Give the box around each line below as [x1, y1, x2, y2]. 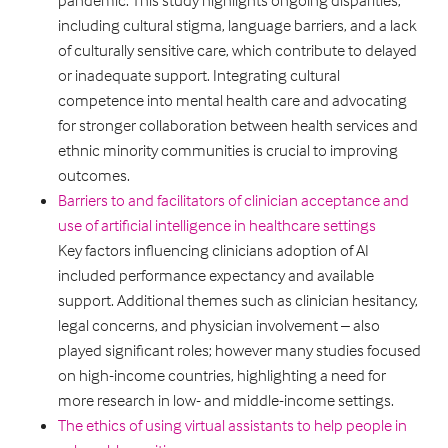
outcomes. [58, 165, 131, 187]
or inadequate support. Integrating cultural [58, 65, 341, 87]
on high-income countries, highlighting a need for [58, 365, 387, 387]
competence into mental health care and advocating [58, 90, 408, 112]
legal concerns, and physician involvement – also [58, 315, 381, 337]
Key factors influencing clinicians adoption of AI [58, 240, 370, 262]
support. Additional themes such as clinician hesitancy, [58, 290, 419, 312]
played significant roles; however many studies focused [58, 340, 422, 362]
